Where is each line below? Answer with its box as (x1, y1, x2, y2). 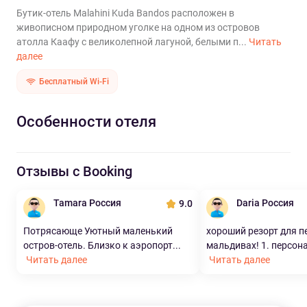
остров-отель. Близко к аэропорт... (23, 240, 181, 251)
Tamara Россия (53, 197, 121, 208)
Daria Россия (236, 197, 294, 208)
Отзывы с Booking (16, 163, 132, 180)
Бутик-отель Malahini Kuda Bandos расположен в (16, 8, 234, 19)
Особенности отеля (16, 113, 156, 130)
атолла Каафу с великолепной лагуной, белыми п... (16, 36, 249, 47)
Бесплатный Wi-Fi (39, 77, 109, 86)
